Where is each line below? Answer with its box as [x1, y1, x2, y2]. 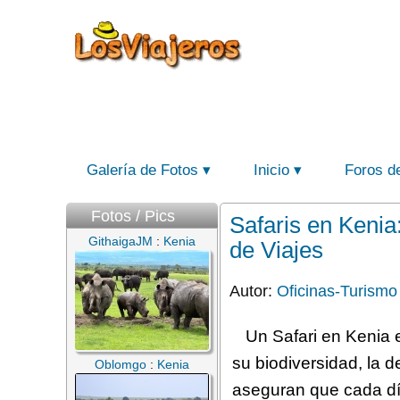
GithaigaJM [88, 234, 153, 248]
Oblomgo [95, 357, 146, 371]
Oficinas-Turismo [277, 281, 397, 300]
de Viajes [229, 237, 323, 263]
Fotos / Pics [91, 207, 175, 225]
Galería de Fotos [87, 162, 198, 179]
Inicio [254, 162, 289, 179]
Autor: [229, 281, 277, 300]
